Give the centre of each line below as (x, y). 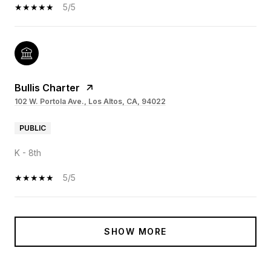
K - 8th (28, 153)
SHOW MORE (135, 232)
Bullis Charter (47, 88)
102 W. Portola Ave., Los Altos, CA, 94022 (90, 102)
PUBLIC (33, 128)
